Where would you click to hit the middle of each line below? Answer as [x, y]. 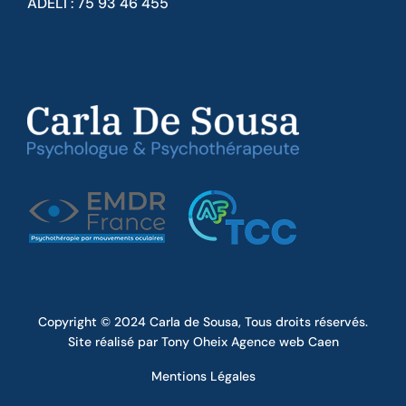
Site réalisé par [114, 342]
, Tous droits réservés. [303, 322]
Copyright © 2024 [94, 322]
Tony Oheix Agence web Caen [250, 342]
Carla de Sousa [194, 322]
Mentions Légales [203, 376]
